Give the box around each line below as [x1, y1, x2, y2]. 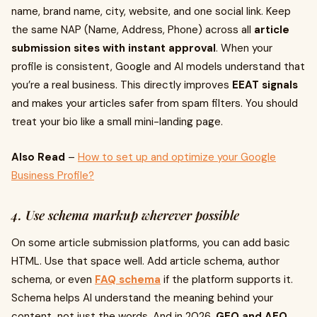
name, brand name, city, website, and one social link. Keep [11, 4, 291, 18]
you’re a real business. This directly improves [11, 78, 232, 92]
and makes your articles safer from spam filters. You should [11, 96, 298, 110]
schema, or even [11, 272, 95, 287]
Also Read [11, 150, 65, 164]
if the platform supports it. [161, 272, 293, 287]
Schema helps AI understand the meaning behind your [11, 291, 273, 305]
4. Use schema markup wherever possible [11, 207, 239, 224]
